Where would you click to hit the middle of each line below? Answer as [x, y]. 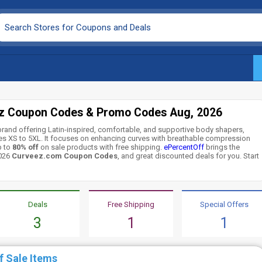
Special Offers [224, 204]
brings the [222, 147]
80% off [26, 147]
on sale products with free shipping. [102, 147]
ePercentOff [184, 147]
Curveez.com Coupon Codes [65, 156]
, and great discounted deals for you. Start [189, 156]
